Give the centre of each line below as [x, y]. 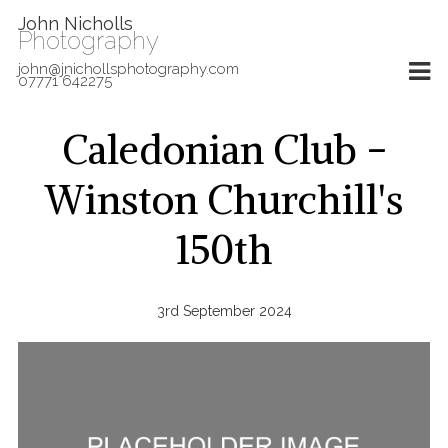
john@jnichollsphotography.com [128, 69]
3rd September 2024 [224, 311]
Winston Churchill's [224, 200]
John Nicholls [75, 23]
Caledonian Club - [224, 150]
